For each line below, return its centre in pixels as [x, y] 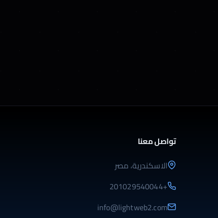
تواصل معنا [157, 141]
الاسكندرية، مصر [141, 165]
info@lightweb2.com [132, 207]
